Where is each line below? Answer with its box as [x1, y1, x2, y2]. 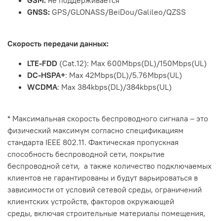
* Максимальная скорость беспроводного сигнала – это [7, 113, 208, 124]
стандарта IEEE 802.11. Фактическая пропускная [7, 137, 179, 147]
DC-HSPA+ [27, 70, 65, 80]
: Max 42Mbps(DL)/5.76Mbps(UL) [65, 70, 182, 80]
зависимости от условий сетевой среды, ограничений [7, 184, 202, 195]
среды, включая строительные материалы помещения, [7, 208, 205, 219]
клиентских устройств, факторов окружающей [7, 196, 174, 207]
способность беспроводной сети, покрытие [7, 149, 165, 159]
